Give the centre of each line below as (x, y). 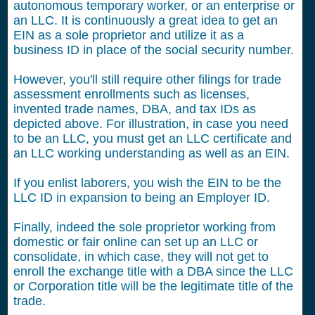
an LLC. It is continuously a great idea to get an (146, 20)
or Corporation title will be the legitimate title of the (153, 286)
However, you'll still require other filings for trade (147, 79)
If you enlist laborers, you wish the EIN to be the (147, 183)
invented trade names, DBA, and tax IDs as (135, 109)
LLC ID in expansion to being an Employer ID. (142, 198)
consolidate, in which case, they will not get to (141, 257)
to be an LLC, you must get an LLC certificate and (153, 139)
